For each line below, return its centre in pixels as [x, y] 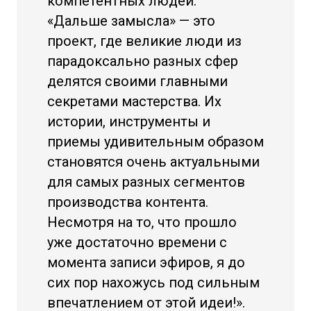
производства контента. [128, 202]
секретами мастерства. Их [134, 101]
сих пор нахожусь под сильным [153, 283]
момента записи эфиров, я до [146, 262]
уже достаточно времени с [137, 242]
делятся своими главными [137, 81]
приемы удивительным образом [155, 142]
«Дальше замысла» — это [131, 21]
